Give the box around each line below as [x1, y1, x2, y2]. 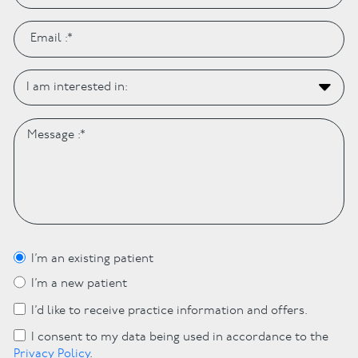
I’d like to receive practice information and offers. [31, 304, 308, 317]
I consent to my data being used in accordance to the [31, 331, 329, 344]
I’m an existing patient [31, 253, 154, 266]
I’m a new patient [31, 278, 128, 291]
